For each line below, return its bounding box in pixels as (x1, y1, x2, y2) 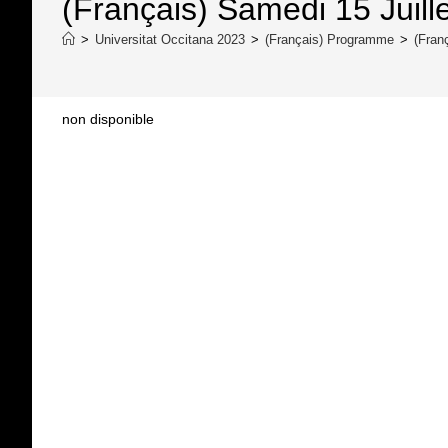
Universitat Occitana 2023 (95, 32, 245, 47)
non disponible (62, 111, 154, 127)
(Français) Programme (265, 32, 394, 47)
